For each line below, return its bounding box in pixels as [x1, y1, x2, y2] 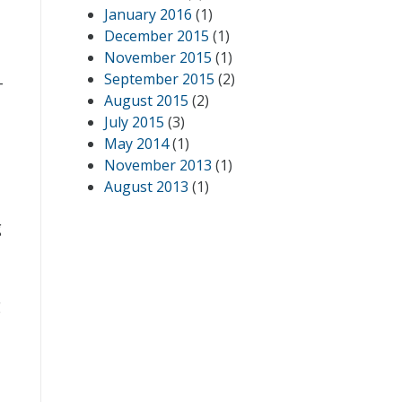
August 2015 [104, 91, 188, 110]
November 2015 [104, 48, 212, 67]
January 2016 [104, 4, 192, 24]
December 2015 [104, 26, 209, 46]
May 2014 [104, 134, 169, 153]
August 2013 [104, 177, 188, 197]
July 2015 [104, 112, 164, 132]
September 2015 [104, 69, 214, 89]
